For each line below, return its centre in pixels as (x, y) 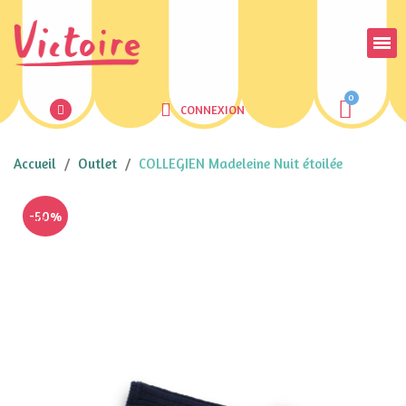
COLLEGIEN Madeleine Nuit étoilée (241, 164)
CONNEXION (213, 110)
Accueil (35, 164)
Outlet (97, 164)
